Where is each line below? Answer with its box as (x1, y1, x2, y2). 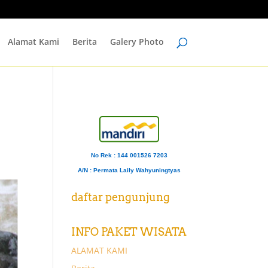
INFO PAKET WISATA (71, 225, 187, 238)
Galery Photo (109, 36, 164, 47)
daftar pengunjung (71, 190, 170, 203)
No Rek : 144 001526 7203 (91, 151, 168, 159)
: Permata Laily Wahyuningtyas (90, 166, 181, 173)
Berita (72, 36, 97, 47)
